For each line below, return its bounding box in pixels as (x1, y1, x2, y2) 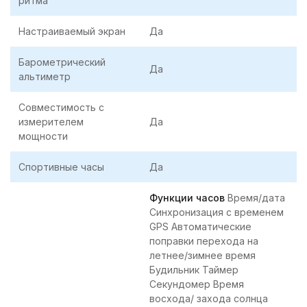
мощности (19, 130, 68, 143)
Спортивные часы (19, 161, 104, 173)
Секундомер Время (149, 278, 244, 291)
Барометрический (19, 56, 106, 69)
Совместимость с (19, 101, 104, 114)
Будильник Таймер (149, 264, 238, 276)
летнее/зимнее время (149, 249, 256, 262)
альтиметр (19, 71, 71, 83)
